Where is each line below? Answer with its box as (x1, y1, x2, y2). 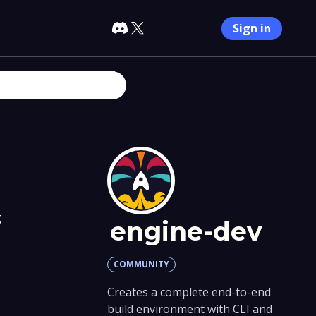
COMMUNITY (113, 258, 169, 270)
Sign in (233, 20, 271, 36)
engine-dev (109, 216, 262, 247)
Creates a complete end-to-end (107, 284, 271, 300)
